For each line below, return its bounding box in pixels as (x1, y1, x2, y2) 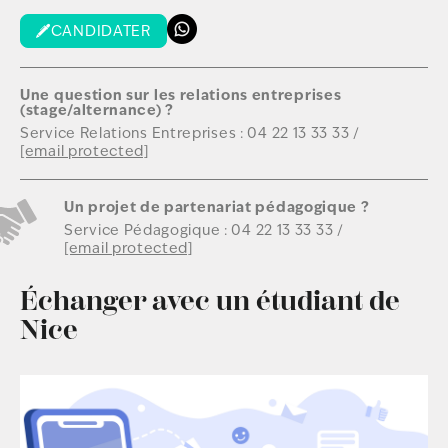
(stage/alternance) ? (20, 99, 174, 119)
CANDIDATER (50, 21, 151, 40)
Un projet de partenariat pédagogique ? (64, 196, 370, 216)
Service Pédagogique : (64, 220, 232, 239)
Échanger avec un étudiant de (20, 284, 400, 317)
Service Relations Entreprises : (20, 123, 248, 142)
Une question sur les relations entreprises (20, 84, 342, 104)
